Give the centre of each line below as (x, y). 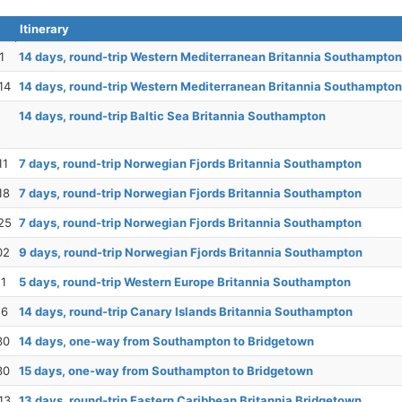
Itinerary (44, 29)
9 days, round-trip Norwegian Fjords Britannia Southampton (191, 253)
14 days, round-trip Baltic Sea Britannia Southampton (172, 116)
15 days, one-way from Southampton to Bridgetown (166, 371)
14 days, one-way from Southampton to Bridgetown (166, 341)
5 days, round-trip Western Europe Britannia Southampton (185, 282)
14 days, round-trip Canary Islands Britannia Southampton (186, 312)
